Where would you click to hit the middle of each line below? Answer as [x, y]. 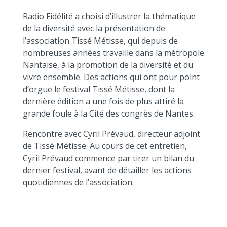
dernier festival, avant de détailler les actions [107, 170]
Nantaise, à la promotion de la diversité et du [108, 65]
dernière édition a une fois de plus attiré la [103, 101]
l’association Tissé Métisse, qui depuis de [100, 41]
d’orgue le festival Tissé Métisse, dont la [99, 89]
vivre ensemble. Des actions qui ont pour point [111, 77]
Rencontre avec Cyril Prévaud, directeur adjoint [111, 134]
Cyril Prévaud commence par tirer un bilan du [108, 158]
